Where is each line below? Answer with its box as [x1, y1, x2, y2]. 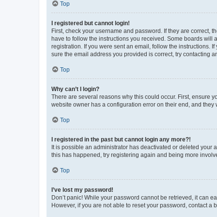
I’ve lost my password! [51, 186, 113, 193]
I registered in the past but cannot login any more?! [51, 136, 191, 143]
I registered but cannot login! [51, 19, 130, 27]
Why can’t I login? [51, 85, 99, 93]
